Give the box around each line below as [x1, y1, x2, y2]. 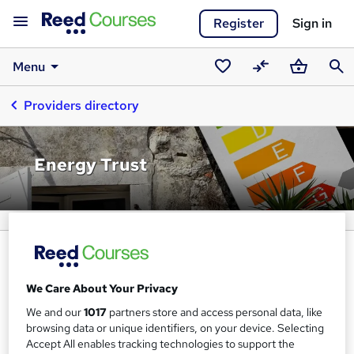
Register [213, 15, 264, 32]
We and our [26, 304, 85, 319]
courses [209, 99, 255, 115]
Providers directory [24, 97, 139, 114]
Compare [247, 78, 303, 95]
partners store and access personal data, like [107, 304, 323, 319]
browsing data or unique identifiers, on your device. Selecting [26, 320, 325, 335]
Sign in [292, 15, 332, 32]
